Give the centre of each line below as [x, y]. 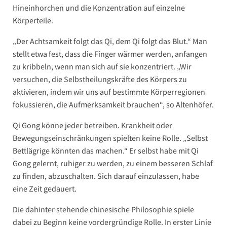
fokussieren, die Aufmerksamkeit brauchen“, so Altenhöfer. [113, 105]
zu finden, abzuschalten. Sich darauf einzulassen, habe [106, 176]
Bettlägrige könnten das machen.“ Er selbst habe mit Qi [106, 151]
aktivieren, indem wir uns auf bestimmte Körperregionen [109, 92]
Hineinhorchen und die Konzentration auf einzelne [99, 8]
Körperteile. [33, 21]
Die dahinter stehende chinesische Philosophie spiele [103, 210]
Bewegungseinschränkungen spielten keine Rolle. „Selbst [110, 138]
